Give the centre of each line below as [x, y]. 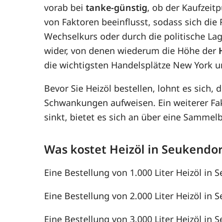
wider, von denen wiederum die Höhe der [132, 50]
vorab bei [65, 7]
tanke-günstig [117, 7]
